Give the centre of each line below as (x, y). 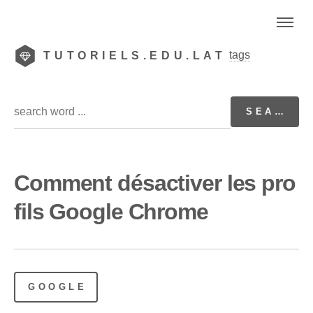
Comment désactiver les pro (155, 183)
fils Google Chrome (111, 211)
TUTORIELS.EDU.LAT (135, 56)
